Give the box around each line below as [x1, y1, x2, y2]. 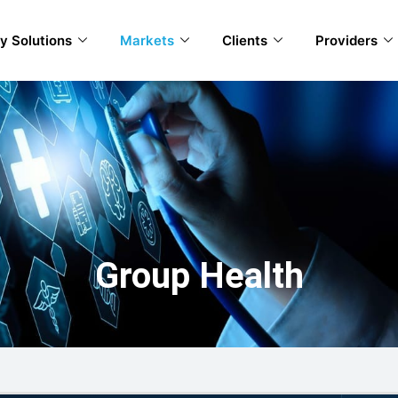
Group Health [94, 255, 304, 297]
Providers [315, 32, 378, 49]
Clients [222, 32, 268, 49]
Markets [120, 32, 175, 49]
